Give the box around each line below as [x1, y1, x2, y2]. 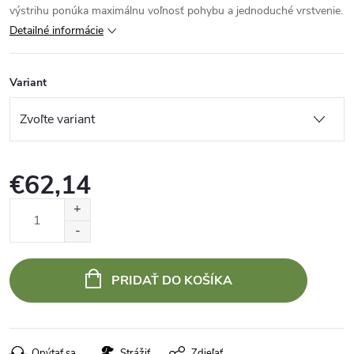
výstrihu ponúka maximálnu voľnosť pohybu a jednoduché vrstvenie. [9, 3, 343, 18]
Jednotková [9, 200, 64, 215]
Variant [9, 75, 47, 90]
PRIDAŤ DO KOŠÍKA [111, 272, 232, 289]
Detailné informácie [9, 23, 104, 38]
